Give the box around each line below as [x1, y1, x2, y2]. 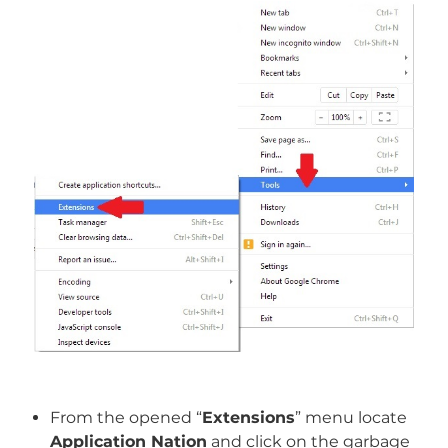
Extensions [201, 407, 295, 427]
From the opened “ [49, 407, 202, 427]
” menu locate [294, 407, 407, 427]
